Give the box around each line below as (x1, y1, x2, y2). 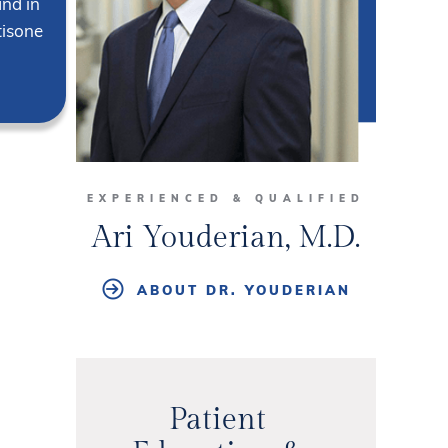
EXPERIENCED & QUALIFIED (87, 192, 365, 206)
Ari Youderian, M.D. (92, 220, 360, 257)
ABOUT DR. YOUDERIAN (136, 282, 351, 299)
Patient (169, 402, 266, 439)
